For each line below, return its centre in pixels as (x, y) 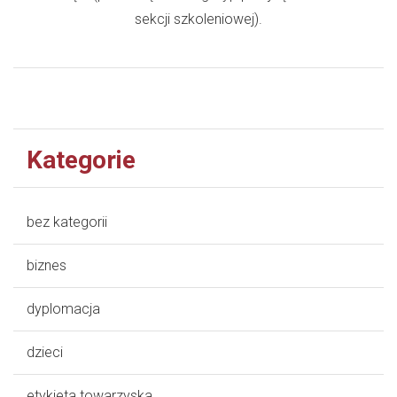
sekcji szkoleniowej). (198, 19)
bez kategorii (67, 222)
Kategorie (81, 160)
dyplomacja (63, 308)
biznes (47, 265)
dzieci (45, 352)
